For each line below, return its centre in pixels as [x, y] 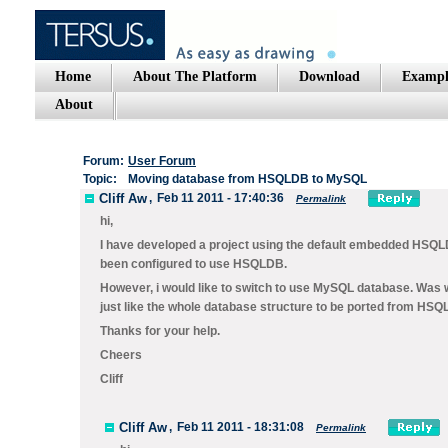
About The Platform [195, 76]
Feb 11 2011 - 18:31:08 [240, 427]
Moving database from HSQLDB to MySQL [247, 179]
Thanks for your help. [160, 331]
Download [329, 76]
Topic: [100, 179]
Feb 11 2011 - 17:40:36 [220, 198]
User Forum [162, 161]
